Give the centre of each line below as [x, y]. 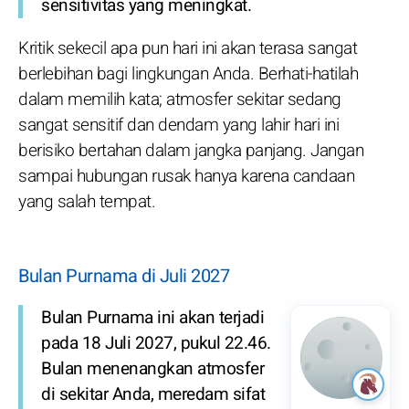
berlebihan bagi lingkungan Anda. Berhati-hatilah [188, 73]
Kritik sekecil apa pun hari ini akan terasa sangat [188, 48]
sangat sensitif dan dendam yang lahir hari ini [178, 125]
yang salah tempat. [87, 201]
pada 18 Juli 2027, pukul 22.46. [156, 343]
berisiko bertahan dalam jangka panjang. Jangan [191, 150]
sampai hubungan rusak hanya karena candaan [186, 176]
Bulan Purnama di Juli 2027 [124, 276]
